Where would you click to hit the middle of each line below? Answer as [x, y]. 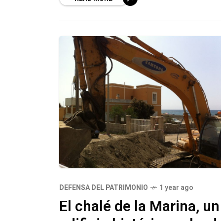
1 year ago [176, 187]
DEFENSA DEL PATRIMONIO [104, 187]
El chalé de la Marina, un [139, 206]
